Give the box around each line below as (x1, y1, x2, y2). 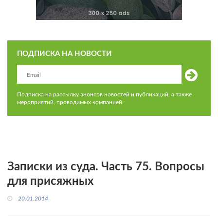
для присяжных (7, 176, 94, 187)
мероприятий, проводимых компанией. (17, 99, 124, 105)
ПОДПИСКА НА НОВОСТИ (17, 50, 112, 57)
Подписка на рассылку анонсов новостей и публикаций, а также (17, 91, 192, 97)
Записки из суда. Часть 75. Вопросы (7, 161, 204, 173)
